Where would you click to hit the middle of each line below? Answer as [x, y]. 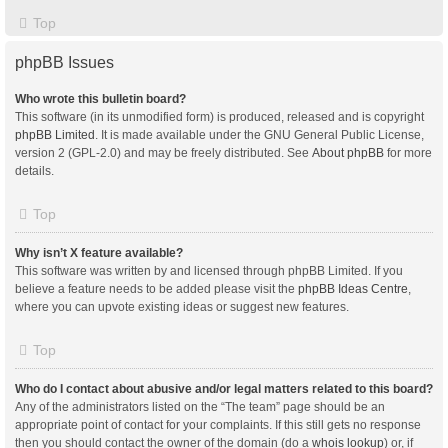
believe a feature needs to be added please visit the [156, 288]
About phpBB [348, 152]
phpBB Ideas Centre [353, 288]
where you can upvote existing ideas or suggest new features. [182, 306]
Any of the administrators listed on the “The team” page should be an [200, 406]
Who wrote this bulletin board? [100, 98]
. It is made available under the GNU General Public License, [259, 134]
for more [408, 152]
